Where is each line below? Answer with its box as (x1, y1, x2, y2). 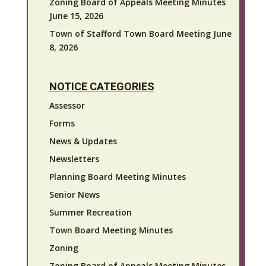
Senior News (49, 188, 100, 200)
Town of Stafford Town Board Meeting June (49, 27, 232, 39)
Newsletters (49, 153, 99, 164)
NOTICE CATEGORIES (49, 80, 154, 93)
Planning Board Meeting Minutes (49, 170, 186, 182)
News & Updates (49, 135, 117, 147)
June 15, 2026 (49, 9, 103, 21)
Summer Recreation (49, 206, 132, 218)
